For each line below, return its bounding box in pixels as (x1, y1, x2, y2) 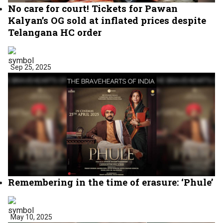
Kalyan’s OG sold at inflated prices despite (8, 13, 206, 26)
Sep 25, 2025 (10, 63, 51, 71)
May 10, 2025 (10, 213, 52, 221)
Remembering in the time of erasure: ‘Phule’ (8, 175, 213, 188)
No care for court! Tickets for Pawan (8, 1, 178, 14)
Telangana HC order (8, 25, 102, 38)
